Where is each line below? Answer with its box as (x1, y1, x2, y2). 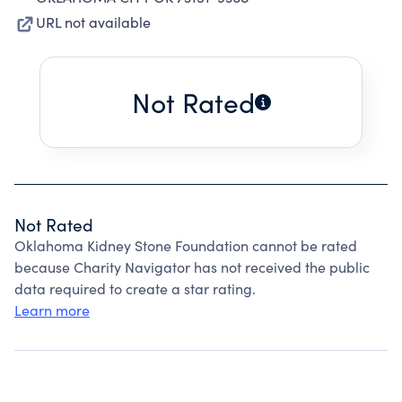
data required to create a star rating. (14, 279, 256, 298)
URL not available (36, 13, 151, 31)
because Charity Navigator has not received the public (14, 258, 370, 276)
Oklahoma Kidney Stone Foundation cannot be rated (14, 236, 357, 255)
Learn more (14, 301, 90, 319)
